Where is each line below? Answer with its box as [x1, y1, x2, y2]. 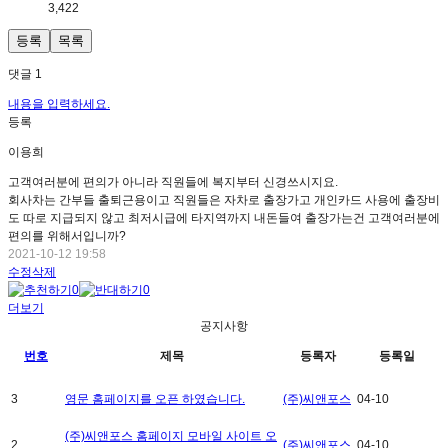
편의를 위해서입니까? [8, 229, 126, 243]
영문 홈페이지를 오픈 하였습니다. [65, 392, 245, 406]
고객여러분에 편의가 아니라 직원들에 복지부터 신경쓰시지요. [8, 175, 338, 189]
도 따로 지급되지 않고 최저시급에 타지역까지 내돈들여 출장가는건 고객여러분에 [8, 211, 440, 225]
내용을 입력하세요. [8, 97, 110, 111]
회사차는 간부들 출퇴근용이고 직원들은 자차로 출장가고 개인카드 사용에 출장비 [8, 193, 440, 207]
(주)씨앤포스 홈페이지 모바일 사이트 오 [65, 429, 277, 443]
